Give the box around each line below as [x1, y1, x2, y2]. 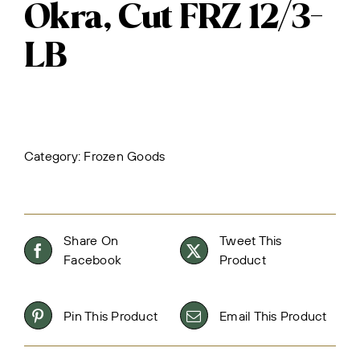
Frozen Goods [84, 148, 166, 164]
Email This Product [219, 307, 327, 324]
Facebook [63, 252, 122, 268]
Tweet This [219, 232, 282, 248]
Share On [63, 232, 119, 248]
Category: [24, 148, 84, 164]
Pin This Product [63, 307, 158, 324]
